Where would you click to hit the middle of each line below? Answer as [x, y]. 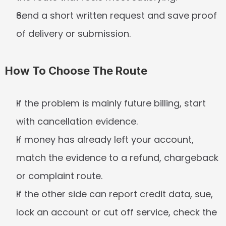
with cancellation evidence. [77, 121]
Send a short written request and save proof [117, 15]
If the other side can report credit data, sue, [115, 194]
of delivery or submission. [73, 34]
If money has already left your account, [105, 139]
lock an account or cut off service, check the [117, 212]
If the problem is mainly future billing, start [111, 103]
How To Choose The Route [76, 71]
